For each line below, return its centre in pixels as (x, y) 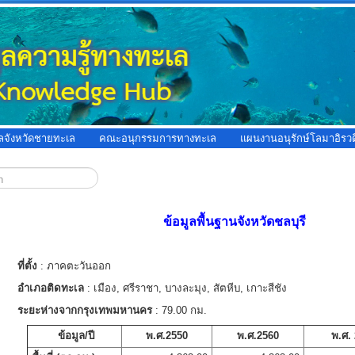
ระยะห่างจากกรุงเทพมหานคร (84, 310)
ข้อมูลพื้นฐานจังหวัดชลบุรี (235, 221)
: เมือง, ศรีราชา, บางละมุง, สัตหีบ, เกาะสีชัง (185, 288)
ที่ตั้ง (29, 266)
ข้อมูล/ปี (76, 336)
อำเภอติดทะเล (50, 288)
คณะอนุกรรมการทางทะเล (157, 138)
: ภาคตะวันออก (75, 266)
